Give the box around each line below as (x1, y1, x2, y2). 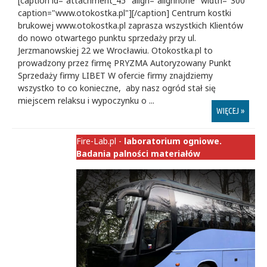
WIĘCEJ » (216, 106, 244, 116)
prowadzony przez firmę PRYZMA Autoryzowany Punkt (18, 57, 231, 69)
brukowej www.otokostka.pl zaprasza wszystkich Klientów (18, 20, 243, 31)
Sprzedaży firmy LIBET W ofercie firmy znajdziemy (18, 70, 213, 81)
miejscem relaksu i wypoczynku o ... (18, 95, 154, 106)
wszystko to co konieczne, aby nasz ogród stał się (18, 82, 216, 94)
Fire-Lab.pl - (76, 135, 124, 147)
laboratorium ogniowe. (124, 135, 222, 147)
